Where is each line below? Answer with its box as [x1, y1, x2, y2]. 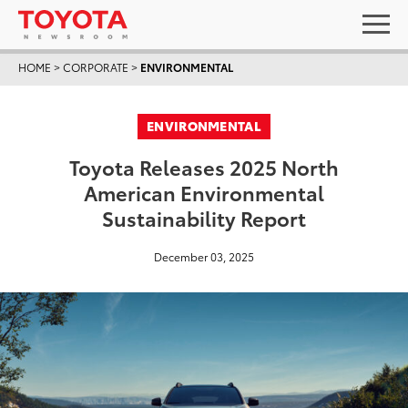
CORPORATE [63, 59, 128, 75]
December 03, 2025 [154, 249, 254, 264]
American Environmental [84, 178, 324, 206]
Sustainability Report [102, 203, 306, 231]
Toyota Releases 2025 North [69, 152, 339, 180]
